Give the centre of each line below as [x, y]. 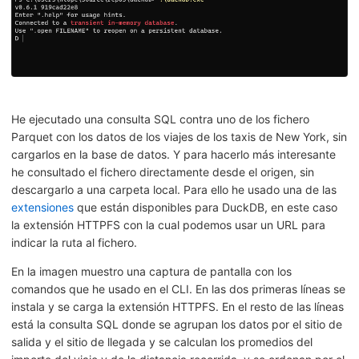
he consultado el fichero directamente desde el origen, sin [163, 172]
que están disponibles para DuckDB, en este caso [206, 208]
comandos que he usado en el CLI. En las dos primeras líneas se [178, 289]
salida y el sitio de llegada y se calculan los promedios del [162, 342]
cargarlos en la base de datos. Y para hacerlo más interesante [173, 155]
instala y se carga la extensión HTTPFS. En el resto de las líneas [177, 307]
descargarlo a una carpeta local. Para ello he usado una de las [174, 190]
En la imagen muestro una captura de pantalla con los [151, 272]
